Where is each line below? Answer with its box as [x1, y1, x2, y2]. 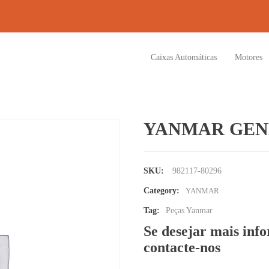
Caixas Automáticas [151, 53, 217, 62]
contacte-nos [144, 240, 220, 255]
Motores [235, 53, 262, 62]
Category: [144, 186, 180, 195]
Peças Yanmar [166, 206, 213, 215]
